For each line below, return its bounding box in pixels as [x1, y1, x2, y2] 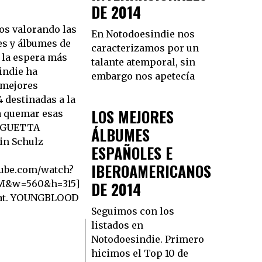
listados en [91, 219, 143, 231]
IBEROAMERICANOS [91, 159, 211, 182]
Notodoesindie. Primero [91, 233, 204, 245]
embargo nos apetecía [91, 70, 195, 82]
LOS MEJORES [91, 105, 174, 128]
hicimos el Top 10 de [91, 247, 188, 259]
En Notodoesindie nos [91, 27, 195, 40]
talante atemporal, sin [91, 56, 195, 68]
